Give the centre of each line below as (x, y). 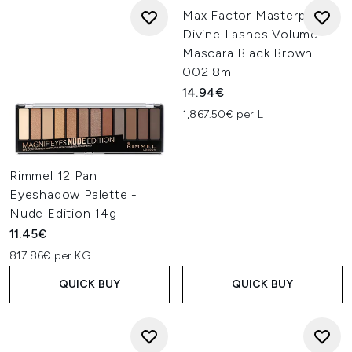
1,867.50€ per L (223, 114)
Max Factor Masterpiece (257, 15)
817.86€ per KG (50, 256)
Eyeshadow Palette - (74, 194)
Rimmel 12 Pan (53, 176)
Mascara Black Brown (248, 53)
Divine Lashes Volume (251, 34)
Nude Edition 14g (63, 213)
